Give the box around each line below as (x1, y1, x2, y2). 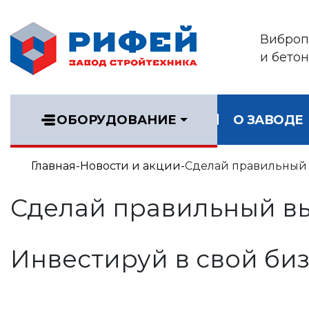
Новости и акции (80, 159, 181, 172)
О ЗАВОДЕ (232, 112, 303, 128)
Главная (31, 159, 76, 172)
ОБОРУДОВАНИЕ (57, 112, 177, 128)
